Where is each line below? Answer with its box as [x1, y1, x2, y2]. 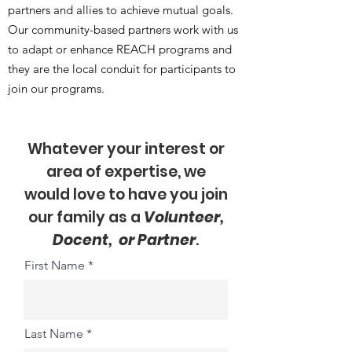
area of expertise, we [46, 161, 206, 182]
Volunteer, [143, 207, 224, 228]
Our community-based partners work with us [8, 22, 238, 37]
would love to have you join [24, 184, 228, 205]
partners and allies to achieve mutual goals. [8, 2, 233, 17]
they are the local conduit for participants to [8, 61, 236, 76]
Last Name [24, 326, 83, 341]
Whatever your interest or [27, 138, 225, 159]
